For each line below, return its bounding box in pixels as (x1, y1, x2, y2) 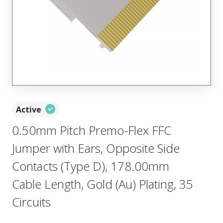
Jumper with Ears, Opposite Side (12, 140, 180, 156)
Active (16, 104, 41, 115)
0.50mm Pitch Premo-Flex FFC (12, 122, 171, 138)
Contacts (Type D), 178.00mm (12, 158, 169, 174)
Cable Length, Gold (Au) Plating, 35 (12, 176, 193, 192)
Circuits (12, 194, 51, 210)
